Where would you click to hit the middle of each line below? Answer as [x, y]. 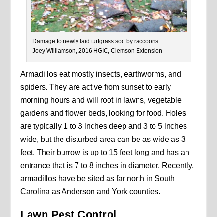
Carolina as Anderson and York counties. [91, 192]
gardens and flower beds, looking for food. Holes [103, 113]
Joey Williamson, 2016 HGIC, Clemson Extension [97, 51]
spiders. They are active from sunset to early [96, 87]
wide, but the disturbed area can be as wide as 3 [103, 139]
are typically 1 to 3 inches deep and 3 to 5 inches [104, 126]
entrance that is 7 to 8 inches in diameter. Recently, [107, 166]
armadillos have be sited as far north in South [98, 179]
